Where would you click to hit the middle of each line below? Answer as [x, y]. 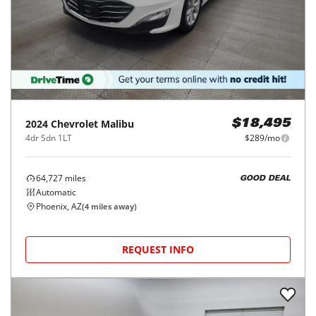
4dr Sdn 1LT [49, 138]
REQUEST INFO [158, 250]
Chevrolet [74, 124]
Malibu [117, 124]
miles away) [113, 207]
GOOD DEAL [265, 178]
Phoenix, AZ [59, 207]
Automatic [56, 193]
